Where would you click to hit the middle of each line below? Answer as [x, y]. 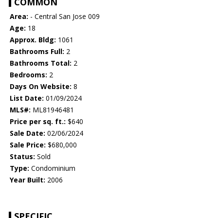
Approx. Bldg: [33, 40]
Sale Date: [27, 133]
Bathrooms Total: [41, 63]
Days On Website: [41, 87]
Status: [22, 157]
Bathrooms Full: [37, 52]
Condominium [52, 168]
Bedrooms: [28, 75]
